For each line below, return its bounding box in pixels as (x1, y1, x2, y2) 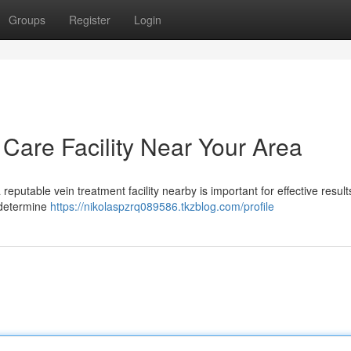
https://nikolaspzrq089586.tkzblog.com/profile (50, 198, 274, 214)
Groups (9, 12, 45, 27)
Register (69, 12, 110, 27)
